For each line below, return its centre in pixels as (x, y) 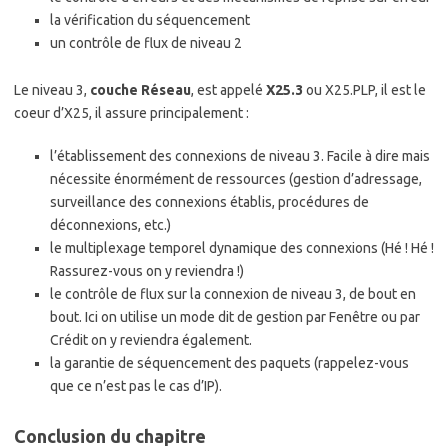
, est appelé (228, 90)
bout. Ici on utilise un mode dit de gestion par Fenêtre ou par (235, 317)
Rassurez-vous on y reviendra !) (147, 271)
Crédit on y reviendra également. (151, 340)
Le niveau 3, (52, 90)
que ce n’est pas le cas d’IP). (136, 386)
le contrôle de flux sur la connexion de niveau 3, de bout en (233, 294)
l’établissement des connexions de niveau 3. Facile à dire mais (240, 156)
